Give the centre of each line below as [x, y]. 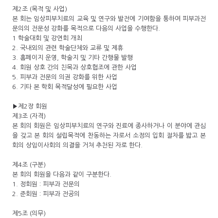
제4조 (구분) [29, 165]
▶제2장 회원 [30, 106]
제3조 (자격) [29, 116]
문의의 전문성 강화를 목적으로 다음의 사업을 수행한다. [87, 28]
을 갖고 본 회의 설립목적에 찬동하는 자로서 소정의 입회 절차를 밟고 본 [109, 136]
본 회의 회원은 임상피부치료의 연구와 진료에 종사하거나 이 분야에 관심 [109, 126]
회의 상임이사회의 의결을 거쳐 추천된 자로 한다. [77, 145]
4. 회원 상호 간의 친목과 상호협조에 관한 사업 [74, 67]
